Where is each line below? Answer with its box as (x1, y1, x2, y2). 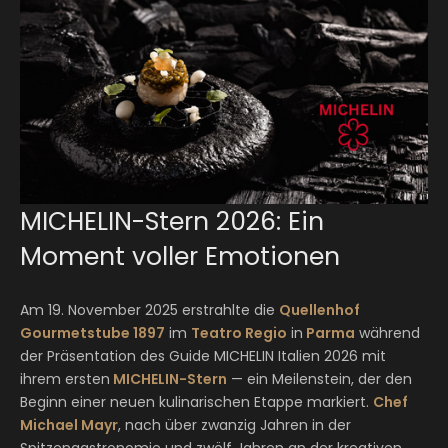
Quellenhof (279, 300, 360, 320)
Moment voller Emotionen (20, 239, 340, 274)
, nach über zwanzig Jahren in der (118, 415, 351, 435)
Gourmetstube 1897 (20, 323, 165, 343)
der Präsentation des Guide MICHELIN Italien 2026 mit (20, 346, 386, 366)
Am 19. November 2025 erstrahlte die (20, 300, 279, 320)
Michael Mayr (20, 415, 118, 435)
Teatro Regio (191, 323, 287, 343)
